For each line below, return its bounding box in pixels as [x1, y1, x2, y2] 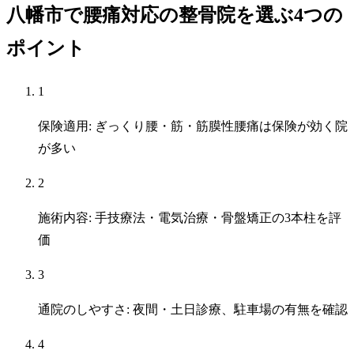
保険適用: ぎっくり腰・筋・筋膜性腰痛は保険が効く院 [38, 119, 348, 134]
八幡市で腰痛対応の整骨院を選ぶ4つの [6, 5, 343, 26]
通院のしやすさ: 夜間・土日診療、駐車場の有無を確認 [38, 303, 348, 317]
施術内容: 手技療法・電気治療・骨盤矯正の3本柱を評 [38, 211, 341, 225]
